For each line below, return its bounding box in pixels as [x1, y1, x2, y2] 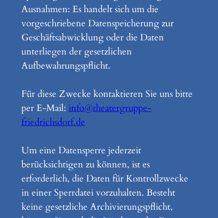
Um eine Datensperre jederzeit [21, 144, 141, 157]
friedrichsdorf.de [21, 115, 85, 128]
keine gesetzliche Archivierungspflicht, [21, 200, 173, 213]
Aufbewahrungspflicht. [21, 59, 110, 72]
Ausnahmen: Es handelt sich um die [21, 2, 159, 16]
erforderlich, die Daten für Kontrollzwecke [21, 172, 188, 185]
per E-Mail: [21, 101, 69, 114]
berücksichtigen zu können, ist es [21, 158, 150, 171]
